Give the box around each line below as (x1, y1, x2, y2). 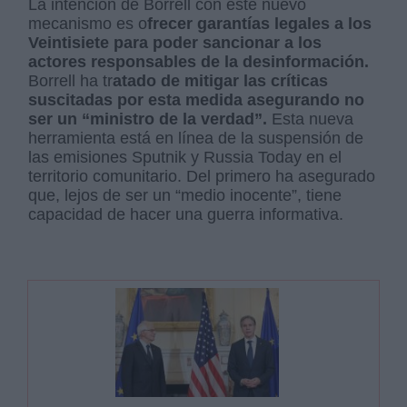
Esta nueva (267, 110, 354, 129)
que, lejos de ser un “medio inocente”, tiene (28, 186, 342, 205)
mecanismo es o (28, 15, 148, 34)
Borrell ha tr (28, 72, 114, 91)
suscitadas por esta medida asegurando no (28, 91, 365, 110)
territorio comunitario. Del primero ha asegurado (28, 167, 376, 186)
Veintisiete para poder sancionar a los (28, 34, 323, 53)
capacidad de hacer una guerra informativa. (28, 205, 349, 224)
